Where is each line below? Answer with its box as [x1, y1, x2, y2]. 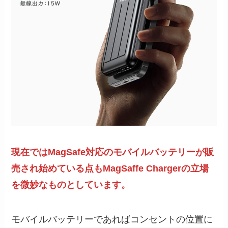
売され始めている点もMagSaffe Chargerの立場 [11, 163, 209, 174]
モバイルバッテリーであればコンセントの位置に [11, 214, 213, 225]
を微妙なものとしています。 [11, 180, 131, 190]
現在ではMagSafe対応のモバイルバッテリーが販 [11, 147, 214, 158]
